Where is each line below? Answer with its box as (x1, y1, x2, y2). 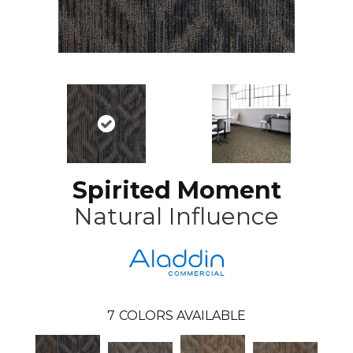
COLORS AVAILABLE (119, 308, 246, 324)
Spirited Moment (72, 176, 281, 206)
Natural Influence (74, 202, 279, 232)
